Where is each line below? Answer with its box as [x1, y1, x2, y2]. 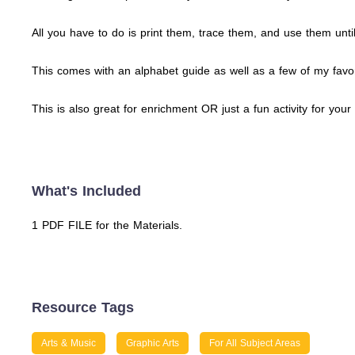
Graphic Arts [126, 338, 179, 349]
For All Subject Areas [209, 338, 300, 349]
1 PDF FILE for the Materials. [32, 219, 182, 231]
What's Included [32, 183, 141, 199]
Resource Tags [32, 300, 134, 315]
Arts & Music [41, 338, 96, 349]
